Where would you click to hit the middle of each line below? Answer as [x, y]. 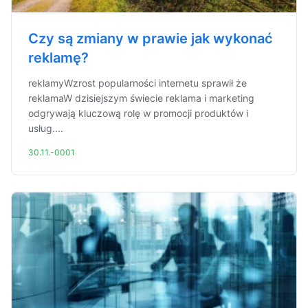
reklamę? [58, 58]
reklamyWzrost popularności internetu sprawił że [137, 83]
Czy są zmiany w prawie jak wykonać [151, 38]
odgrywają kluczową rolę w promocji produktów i [138, 113]
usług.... [46, 128]
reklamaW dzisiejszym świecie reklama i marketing [141, 98]
